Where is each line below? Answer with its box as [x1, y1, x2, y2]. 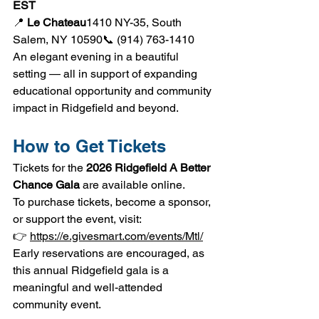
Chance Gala [13, 177, 80, 192]
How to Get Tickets [13, 135, 166, 156]
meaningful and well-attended [13, 280, 165, 294]
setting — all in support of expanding [13, 66, 200, 80]
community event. [13, 297, 101, 311]
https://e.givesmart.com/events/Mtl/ [30, 229, 203, 243]
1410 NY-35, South [86, 15, 184, 29]
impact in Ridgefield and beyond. [13, 100, 179, 115]
